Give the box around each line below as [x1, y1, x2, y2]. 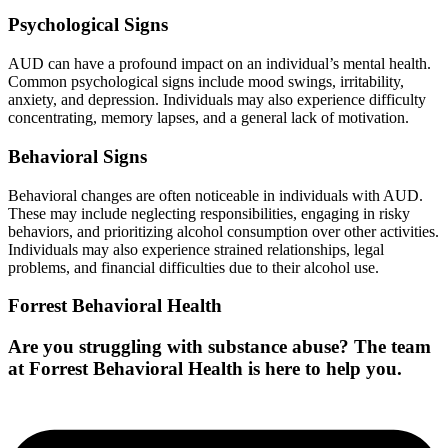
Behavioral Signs [8, 145, 147, 167]
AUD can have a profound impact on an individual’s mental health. [8, 55, 431, 73]
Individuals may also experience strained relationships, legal [8, 240, 384, 258]
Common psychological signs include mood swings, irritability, [8, 73, 404, 91]
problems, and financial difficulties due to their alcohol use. [8, 258, 379, 276]
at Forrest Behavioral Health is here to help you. [8, 358, 402, 380]
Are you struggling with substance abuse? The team [8, 336, 431, 358]
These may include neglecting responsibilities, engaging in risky [8, 204, 410, 222]
